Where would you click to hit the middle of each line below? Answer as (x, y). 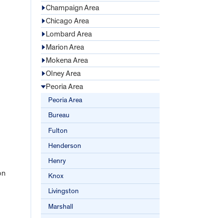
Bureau (59, 115)
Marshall (61, 206)
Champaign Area (73, 8)
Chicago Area (67, 21)
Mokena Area (67, 60)
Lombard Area (69, 34)
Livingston (64, 191)
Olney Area (63, 73)
